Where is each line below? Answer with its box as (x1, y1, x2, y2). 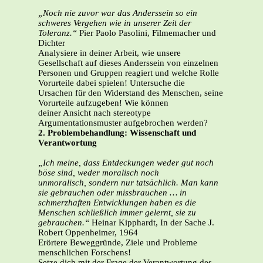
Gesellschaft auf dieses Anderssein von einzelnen (38, 58, 218, 68)
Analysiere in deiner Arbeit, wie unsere (38, 48, 181, 58)
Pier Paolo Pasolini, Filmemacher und (77, 28, 216, 38)
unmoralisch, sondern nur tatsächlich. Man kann (38, 178, 218, 188)
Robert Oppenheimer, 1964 (38, 228, 138, 238)
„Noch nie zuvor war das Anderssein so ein (38, 8, 197, 18)
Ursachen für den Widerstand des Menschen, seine (38, 88, 223, 98)
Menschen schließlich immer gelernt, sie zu (38, 208, 196, 218)
